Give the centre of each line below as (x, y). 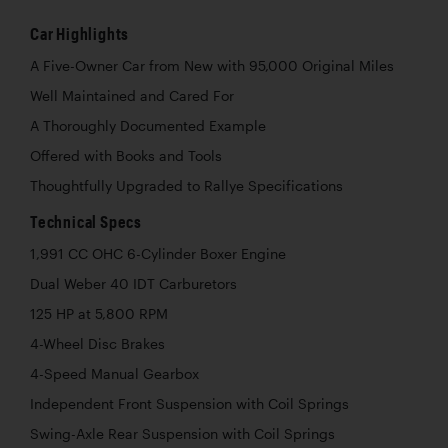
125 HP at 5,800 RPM (99, 313)
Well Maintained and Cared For (132, 95)
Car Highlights (80, 33)
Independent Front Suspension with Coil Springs (189, 403)
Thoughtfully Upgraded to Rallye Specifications (186, 185)
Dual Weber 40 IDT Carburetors (133, 283)
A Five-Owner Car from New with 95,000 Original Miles (212, 65)
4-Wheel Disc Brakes (97, 343)
